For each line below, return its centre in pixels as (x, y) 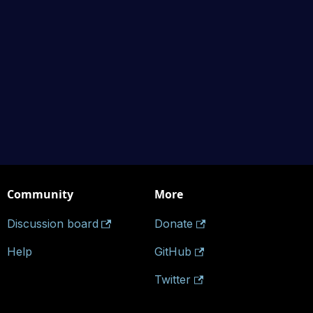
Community (40, 195)
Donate (173, 224)
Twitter (172, 280)
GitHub (173, 252)
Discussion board (52, 224)
